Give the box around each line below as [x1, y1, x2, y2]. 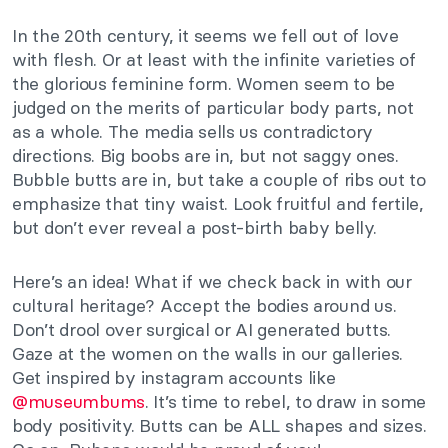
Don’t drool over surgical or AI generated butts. [12, 317, 392, 341]
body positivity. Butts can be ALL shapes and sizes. [12, 413, 427, 437]
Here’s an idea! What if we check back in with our [12, 269, 412, 293]
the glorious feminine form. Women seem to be [12, 71, 396, 95]
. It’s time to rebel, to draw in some [145, 389, 427, 413]
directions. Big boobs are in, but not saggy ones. [12, 143, 399, 167]
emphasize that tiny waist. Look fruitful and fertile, [12, 191, 424, 215]
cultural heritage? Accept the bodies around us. [12, 293, 397, 317]
